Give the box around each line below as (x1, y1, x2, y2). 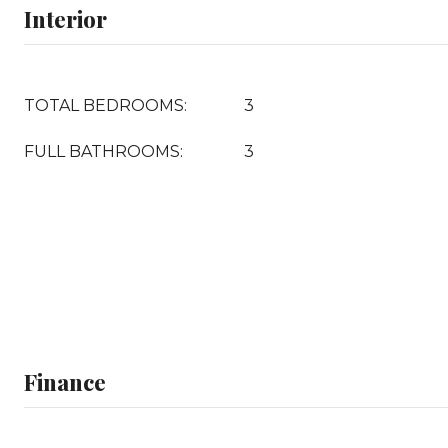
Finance (24, 366, 106, 397)
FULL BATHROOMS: (24, 141, 183, 161)
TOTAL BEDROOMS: (24, 95, 187, 115)
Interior (24, 3, 107, 34)
